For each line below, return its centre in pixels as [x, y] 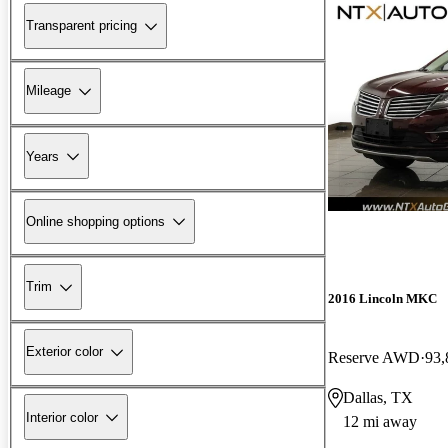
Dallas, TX [378, 397]
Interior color [62, 417]
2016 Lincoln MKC [382, 298]
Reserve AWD [374, 357]
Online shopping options [95, 221]
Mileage [48, 91]
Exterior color [64, 352]
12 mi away [380, 421]
